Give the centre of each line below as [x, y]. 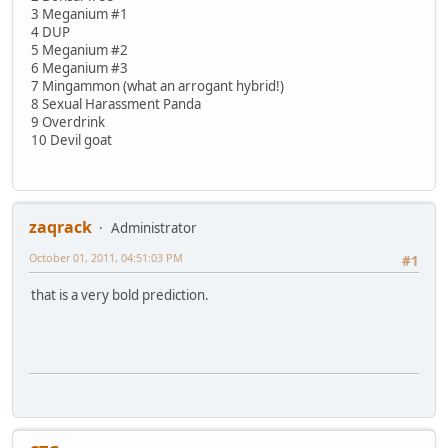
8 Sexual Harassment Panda [116, 103]
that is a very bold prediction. [120, 295]
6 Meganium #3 [79, 67]
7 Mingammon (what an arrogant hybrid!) [157, 85]
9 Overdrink [68, 121]
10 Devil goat [71, 139]
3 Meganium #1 [79, 13]
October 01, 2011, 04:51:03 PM [106, 258]
